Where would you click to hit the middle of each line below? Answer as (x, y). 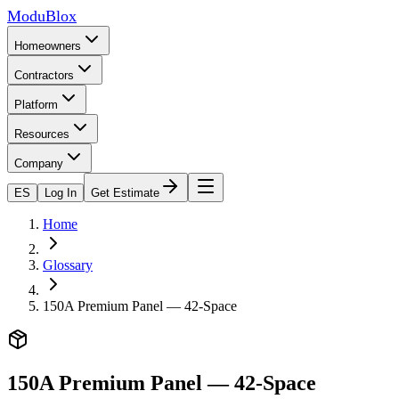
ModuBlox (42, 16)
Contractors (44, 75)
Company (39, 163)
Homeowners (48, 46)
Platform (36, 105)
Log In (61, 193)
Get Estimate (125, 193)
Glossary (68, 265)
